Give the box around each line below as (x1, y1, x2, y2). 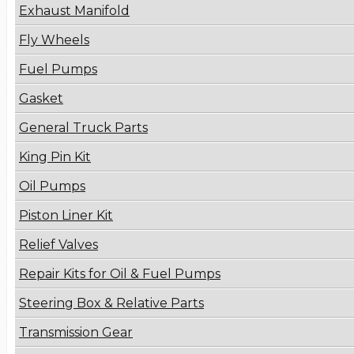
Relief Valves (19, 237, 98, 253)
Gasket (19, 91, 63, 107)
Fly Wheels (19, 32, 89, 48)
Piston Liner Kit (19, 208, 113, 224)
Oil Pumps (19, 179, 85, 194)
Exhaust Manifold (19, 3, 130, 19)
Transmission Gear (19, 325, 133, 341)
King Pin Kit (19, 149, 91, 165)
